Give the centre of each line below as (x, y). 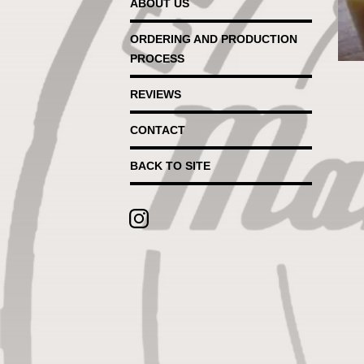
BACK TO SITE (170, 166)
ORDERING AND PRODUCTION (214, 39)
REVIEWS (156, 94)
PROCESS (157, 58)
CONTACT (158, 130)
